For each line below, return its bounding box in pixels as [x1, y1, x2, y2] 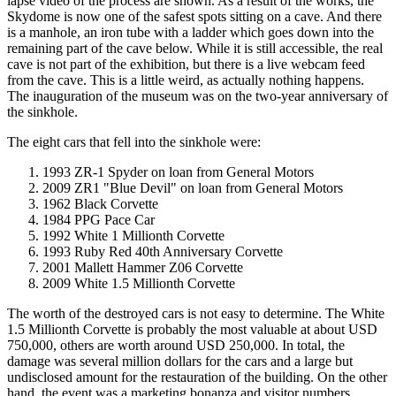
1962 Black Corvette [42, 196, 158, 212]
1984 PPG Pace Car [42, 212, 155, 228]
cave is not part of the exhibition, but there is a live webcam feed [7, 57, 365, 72]
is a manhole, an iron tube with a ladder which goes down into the [7, 25, 374, 41]
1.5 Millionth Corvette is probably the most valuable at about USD [7, 322, 377, 338]
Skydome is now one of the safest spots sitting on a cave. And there [7, 9, 382, 25]
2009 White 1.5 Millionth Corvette [42, 276, 235, 292]
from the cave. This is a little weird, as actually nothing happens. [7, 72, 364, 88]
